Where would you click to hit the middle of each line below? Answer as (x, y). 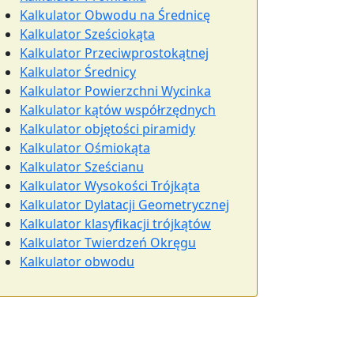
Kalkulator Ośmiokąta (85, 148)
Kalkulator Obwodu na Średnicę (115, 15)
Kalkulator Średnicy (78, 72)
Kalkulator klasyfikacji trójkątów (115, 224)
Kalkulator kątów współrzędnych (118, 110)
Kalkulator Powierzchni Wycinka (115, 91)
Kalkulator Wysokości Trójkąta (110, 186)
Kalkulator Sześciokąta (87, 34)
